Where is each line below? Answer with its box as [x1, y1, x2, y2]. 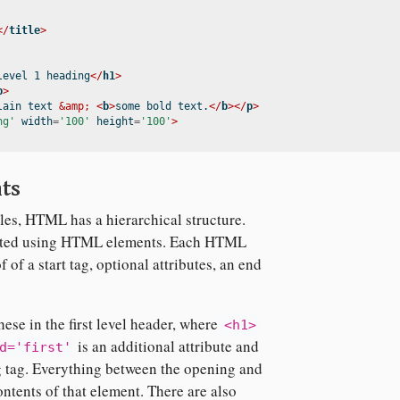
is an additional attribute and [73, 336, 259, 357]
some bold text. [115, 100, 209, 113]
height [90, 115, 134, 129]
